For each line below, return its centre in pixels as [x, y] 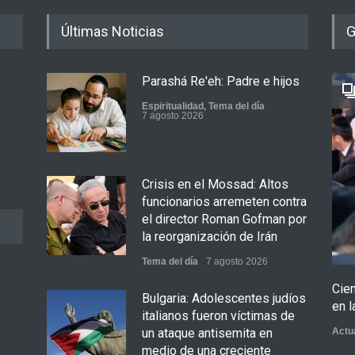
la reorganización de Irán [210, 237]
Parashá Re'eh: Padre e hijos [221, 81]
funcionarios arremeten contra [224, 202]
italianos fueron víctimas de [218, 316]
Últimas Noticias [113, 31]
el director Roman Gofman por [224, 219]
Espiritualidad [173, 106]
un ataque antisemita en [207, 333]
